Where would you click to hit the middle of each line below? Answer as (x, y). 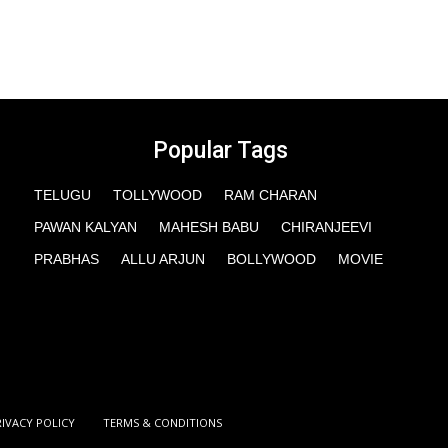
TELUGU (62, 195)
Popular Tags (220, 151)
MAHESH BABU (209, 227)
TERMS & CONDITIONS (162, 423)
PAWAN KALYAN (85, 227)
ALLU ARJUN (163, 259)
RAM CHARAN (270, 195)
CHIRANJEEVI (326, 227)
